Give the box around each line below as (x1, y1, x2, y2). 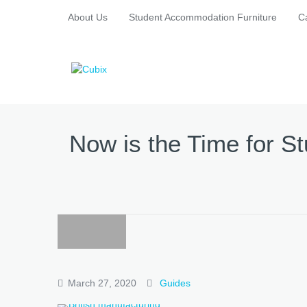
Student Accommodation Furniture (129, 12, 277, 23)
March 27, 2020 (68, 277, 136, 288)
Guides (160, 277, 191, 288)
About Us (68, 12, 108, 23)
